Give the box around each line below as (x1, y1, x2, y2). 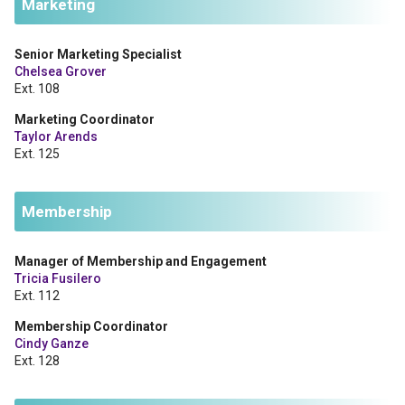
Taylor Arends (14, 129, 98, 144)
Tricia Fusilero (14, 271, 101, 286)
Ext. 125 (14, 146, 60, 161)
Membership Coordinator (14, 319, 168, 334)
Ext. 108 (14, 81, 60, 96)
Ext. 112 (14, 288, 60, 303)
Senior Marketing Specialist (14, 47, 182, 61)
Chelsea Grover (14, 64, 107, 79)
